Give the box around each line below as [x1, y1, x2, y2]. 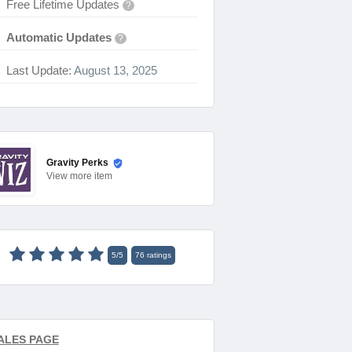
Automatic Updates [5, 31, 112, 44]
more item [69, 170, 112, 181]
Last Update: [5, 64, 71, 77]
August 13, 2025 [71, 64, 157, 77]
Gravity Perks [46, 157, 108, 169]
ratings [144, 251, 171, 259]
